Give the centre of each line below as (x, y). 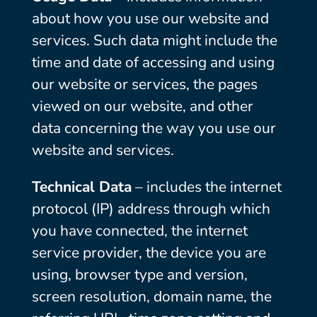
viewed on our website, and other (142, 106)
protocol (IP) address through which (151, 209)
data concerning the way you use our (154, 128)
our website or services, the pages (144, 84)
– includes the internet (206, 187)
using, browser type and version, (139, 275)
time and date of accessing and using (153, 62)
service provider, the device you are (149, 253)
